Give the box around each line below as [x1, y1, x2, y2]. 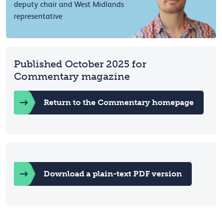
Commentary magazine [14, 70, 130, 83]
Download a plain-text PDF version [44, 169, 182, 179]
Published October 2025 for [14, 58, 146, 70]
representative [14, 11, 62, 21]
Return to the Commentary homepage [44, 98, 194, 108]
